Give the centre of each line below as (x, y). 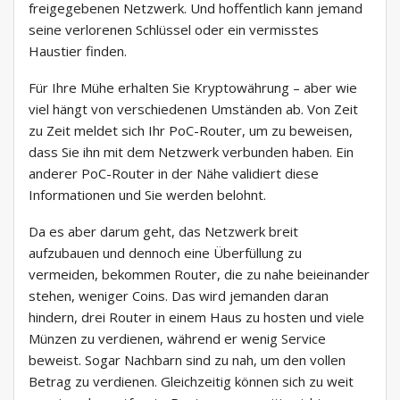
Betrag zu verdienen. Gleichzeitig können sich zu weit (191, 382)
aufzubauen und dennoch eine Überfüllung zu (165, 253)
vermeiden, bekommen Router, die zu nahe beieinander (199, 275)
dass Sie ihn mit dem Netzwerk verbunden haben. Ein (191, 152)
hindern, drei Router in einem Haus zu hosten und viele (196, 317)
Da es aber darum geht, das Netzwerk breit (163, 232)
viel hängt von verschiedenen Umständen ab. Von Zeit (193, 109)
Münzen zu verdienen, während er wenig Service (177, 339)
